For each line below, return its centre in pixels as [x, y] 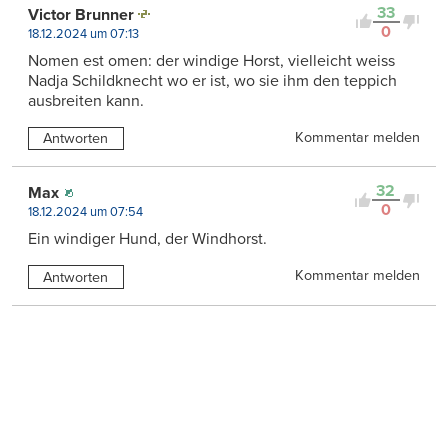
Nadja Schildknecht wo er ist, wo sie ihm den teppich [212, 80]
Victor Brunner [81, 14]
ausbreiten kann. [86, 100]
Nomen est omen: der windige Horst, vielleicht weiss [211, 60]
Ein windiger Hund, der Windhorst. [147, 239]
